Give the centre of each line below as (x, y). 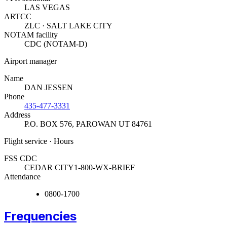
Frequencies (40, 216)
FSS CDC (21, 159)
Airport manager (30, 61)
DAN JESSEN (49, 88)
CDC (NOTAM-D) (56, 44)
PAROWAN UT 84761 (114, 124)
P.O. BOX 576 (48, 124)
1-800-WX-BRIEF (104, 168)
